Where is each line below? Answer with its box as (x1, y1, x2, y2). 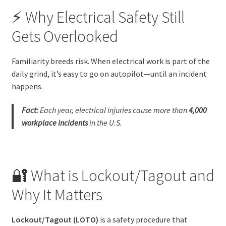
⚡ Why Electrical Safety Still (11, 7, 185, 28)
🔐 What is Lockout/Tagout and (11, 165, 214, 186)
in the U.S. (87, 118, 122, 128)
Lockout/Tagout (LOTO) (11, 214, 98, 224)
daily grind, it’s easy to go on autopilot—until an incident (11, 68, 207, 79)
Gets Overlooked (11, 26, 118, 47)
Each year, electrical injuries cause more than (38, 105, 189, 116)
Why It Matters (11, 185, 102, 205)
